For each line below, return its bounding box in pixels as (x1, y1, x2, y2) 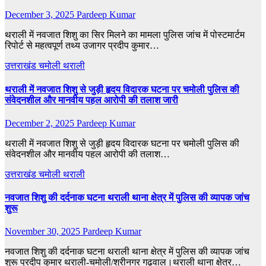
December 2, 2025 (5, 118, 77, 128)
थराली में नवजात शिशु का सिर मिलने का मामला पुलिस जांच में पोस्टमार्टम (5, 30, 245, 40)
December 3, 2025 (5, 9, 77, 20)
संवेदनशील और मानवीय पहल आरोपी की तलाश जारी (5, 94, 178, 105)
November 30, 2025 (5, 226, 83, 237)
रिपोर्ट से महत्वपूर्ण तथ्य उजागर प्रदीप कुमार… (5, 40, 159, 51)
